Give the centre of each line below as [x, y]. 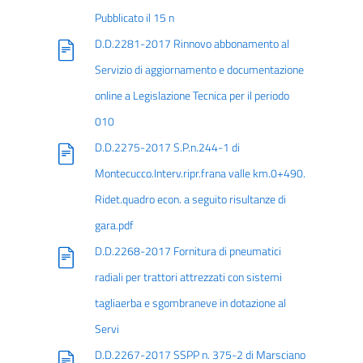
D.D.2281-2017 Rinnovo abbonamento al [192, 44]
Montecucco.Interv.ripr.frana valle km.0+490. [200, 173]
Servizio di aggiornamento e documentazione [199, 70]
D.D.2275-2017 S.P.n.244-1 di [167, 147]
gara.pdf [114, 225]
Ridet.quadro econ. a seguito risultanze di [190, 199]
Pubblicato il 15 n [134, 18]
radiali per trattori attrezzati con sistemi [188, 277]
